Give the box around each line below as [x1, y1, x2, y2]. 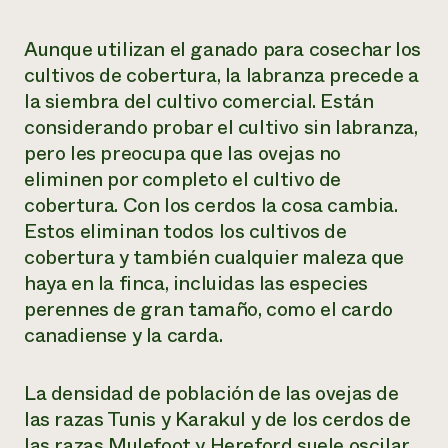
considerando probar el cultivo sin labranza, [24, 113, 418, 142]
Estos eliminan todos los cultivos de [24, 217, 347, 246]
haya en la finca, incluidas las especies [24, 269, 369, 298]
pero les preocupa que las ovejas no [24, 139, 342, 168]
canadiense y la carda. [24, 321, 223, 350]
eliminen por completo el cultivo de [24, 165, 342, 194]
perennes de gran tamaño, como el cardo [24, 295, 393, 324]
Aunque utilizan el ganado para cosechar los [24, 35, 421, 64]
